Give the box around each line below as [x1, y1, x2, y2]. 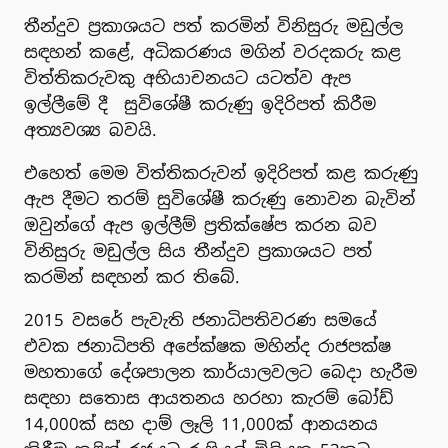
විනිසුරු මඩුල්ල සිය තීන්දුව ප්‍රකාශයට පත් [24, 240, 372, 263]
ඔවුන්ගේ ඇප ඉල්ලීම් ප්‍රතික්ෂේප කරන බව [24, 214, 377, 237]
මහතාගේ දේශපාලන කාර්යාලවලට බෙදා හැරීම [24, 360, 417, 383]
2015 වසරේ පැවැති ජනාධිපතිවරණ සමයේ [24, 308, 377, 331]
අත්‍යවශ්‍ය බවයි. [24, 119, 157, 142]
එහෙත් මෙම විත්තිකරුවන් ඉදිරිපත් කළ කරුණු [24, 162, 418, 185]
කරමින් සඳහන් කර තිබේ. [24, 266, 240, 289]
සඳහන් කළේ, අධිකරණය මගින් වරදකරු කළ [24, 41, 401, 64]
